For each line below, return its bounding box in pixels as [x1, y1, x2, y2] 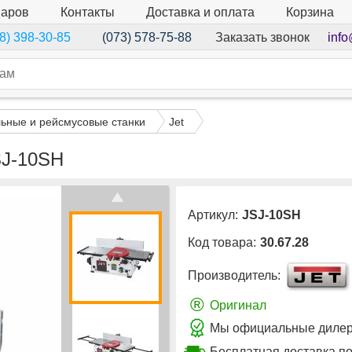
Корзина [286, 5, 334, 20]
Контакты [60, 5, 115, 19]
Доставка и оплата [146, 5, 255, 19]
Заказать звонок [214, 30, 310, 44]
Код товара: [188, 236, 256, 250]
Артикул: [188, 208, 238, 222]
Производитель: [188, 269, 280, 283]
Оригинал [210, 298, 266, 312]
